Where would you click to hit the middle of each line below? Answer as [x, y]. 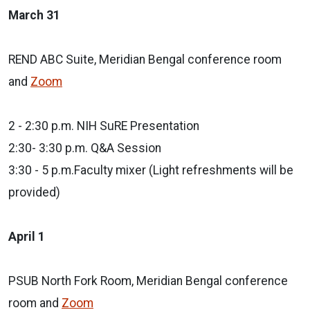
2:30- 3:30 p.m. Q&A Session [85, 148]
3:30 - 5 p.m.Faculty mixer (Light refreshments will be [151, 170]
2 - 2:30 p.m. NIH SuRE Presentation [104, 126]
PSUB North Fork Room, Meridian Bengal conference [148, 281]
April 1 [27, 236]
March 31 [36, 15]
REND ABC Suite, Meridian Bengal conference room [145, 59]
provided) [34, 192]
